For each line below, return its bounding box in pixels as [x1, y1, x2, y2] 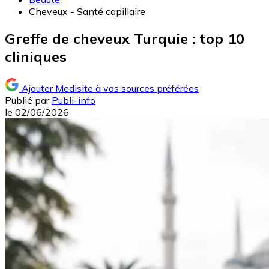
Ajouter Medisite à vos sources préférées [22, 82, 199, 95]
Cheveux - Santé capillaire [29, 5, 145, 18]
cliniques [5, 47, 67, 66]
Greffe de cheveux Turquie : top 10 [5, 29, 244, 48]
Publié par [5, 94, 49, 107]
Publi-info [52, 94, 95, 107]
